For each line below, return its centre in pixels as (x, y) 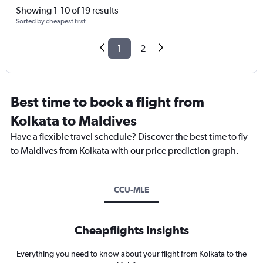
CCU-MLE (131, 190)
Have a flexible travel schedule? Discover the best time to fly (129, 137)
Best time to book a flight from (107, 102)
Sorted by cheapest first (51, 21)
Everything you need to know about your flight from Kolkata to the (131, 254)
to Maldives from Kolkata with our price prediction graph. (125, 151)
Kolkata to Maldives (74, 121)
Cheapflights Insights (131, 230)
